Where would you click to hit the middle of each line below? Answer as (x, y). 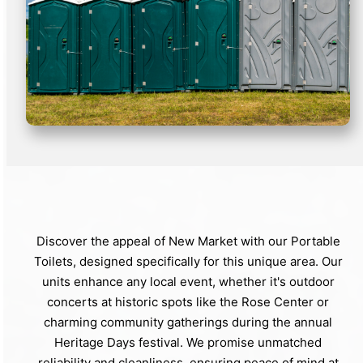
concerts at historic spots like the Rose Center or (188, 301)
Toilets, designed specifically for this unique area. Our (188, 261)
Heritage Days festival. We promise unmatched (188, 342)
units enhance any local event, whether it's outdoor (188, 281)
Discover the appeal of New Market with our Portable (188, 241)
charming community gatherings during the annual (188, 322)
